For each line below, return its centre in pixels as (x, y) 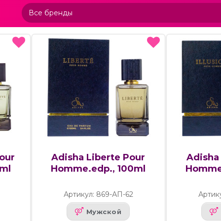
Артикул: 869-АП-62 (98, 195)
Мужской (104, 211)
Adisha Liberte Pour (98, 158)
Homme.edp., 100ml (98, 169)
